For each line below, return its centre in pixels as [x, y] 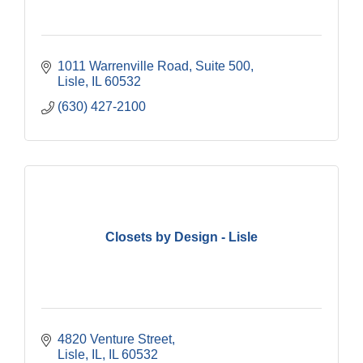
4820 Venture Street [115, 339]
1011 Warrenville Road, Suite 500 [154, 66]
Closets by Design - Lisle [181, 237]
